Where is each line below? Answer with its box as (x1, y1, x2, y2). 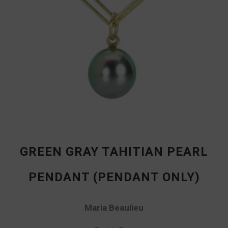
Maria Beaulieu (84, 202, 144, 213)
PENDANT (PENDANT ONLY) (28, 169, 200, 184)
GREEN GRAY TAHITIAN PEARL (20, 144, 208, 159)
